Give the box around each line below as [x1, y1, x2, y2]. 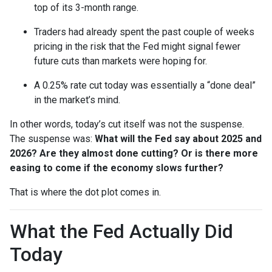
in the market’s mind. [34, 93, 120, 106]
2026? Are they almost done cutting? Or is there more [10, 147, 258, 159]
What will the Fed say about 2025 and [95, 132, 262, 144]
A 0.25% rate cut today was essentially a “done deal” [34, 79, 256, 91]
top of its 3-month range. [34, 1, 138, 13]
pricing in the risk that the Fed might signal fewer [34, 40, 240, 52]
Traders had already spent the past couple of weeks [34, 25, 254, 38]
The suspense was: [10, 132, 95, 144]
